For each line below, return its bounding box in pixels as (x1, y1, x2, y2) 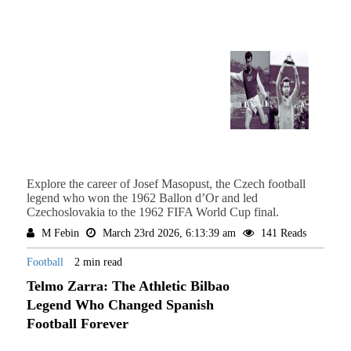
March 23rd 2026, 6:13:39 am (99, 227, 239, 240)
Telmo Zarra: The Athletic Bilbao (26, 278, 230, 295)
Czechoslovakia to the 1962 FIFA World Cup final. (26, 205, 279, 219)
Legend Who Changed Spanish (26, 297, 214, 313)
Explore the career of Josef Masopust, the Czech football (26, 177, 306, 191)
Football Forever (26, 316, 128, 332)
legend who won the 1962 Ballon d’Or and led (26, 191, 258, 205)
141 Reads (257, 227, 306, 240)
